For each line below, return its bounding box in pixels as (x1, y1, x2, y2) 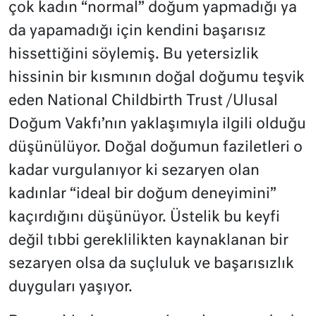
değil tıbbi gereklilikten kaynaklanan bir (8, 233, 288, 249)
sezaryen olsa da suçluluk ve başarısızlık (8, 257, 294, 272)
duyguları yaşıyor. (8, 280, 133, 296)
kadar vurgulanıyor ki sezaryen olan (8, 164, 260, 179)
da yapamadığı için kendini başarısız (8, 24, 266, 39)
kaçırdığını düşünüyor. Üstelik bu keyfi (8, 210, 280, 226)
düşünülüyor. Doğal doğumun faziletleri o (8, 140, 303, 156)
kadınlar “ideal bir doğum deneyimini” (8, 187, 276, 202)
